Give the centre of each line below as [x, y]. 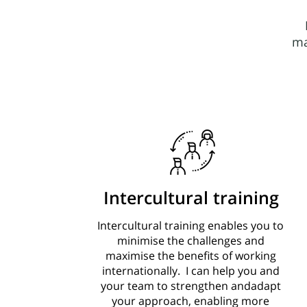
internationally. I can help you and [191, 271]
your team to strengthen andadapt [191, 286]
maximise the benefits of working [191, 256]
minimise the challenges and [191, 241]
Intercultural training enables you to [191, 225]
